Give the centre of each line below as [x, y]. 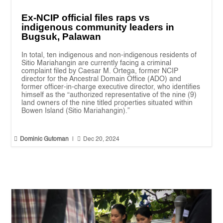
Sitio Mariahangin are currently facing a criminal [97, 63]
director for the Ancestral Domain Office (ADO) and [102, 79]
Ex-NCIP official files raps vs [86, 17]
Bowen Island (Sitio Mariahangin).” [76, 111]
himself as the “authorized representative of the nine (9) [109, 95]
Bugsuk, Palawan [61, 36]
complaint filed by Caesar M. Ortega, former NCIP [100, 71]
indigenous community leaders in [98, 27]
